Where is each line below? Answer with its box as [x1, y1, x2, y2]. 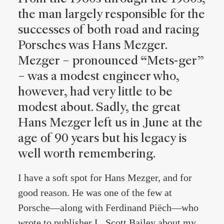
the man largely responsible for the [18, 6, 205, 21]
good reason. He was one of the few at [18, 187, 172, 198]
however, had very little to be [18, 84, 172, 98]
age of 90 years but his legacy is [18, 130, 186, 145]
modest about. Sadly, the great [18, 99, 180, 114]
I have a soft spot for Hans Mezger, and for [18, 172, 192, 183]
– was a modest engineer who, [18, 68, 179, 83]
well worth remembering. [18, 146, 155, 160]
